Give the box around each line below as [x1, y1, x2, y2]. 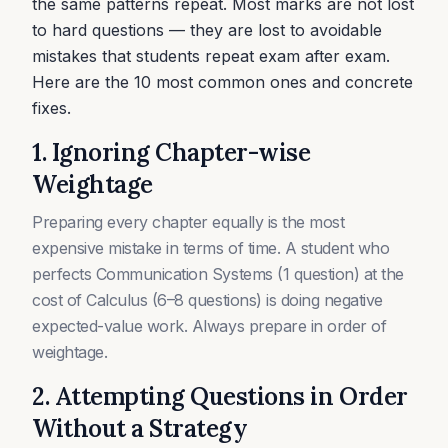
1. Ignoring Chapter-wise [32, 137, 311, 168]
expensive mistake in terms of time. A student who [32, 238, 390, 258]
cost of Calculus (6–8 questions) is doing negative [32, 290, 383, 310]
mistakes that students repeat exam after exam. [32, 46, 390, 66]
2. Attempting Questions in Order [32, 381, 408, 412]
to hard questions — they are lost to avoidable [32, 20, 382, 40]
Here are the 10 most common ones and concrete [32, 72, 413, 92]
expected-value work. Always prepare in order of [32, 316, 387, 336]
